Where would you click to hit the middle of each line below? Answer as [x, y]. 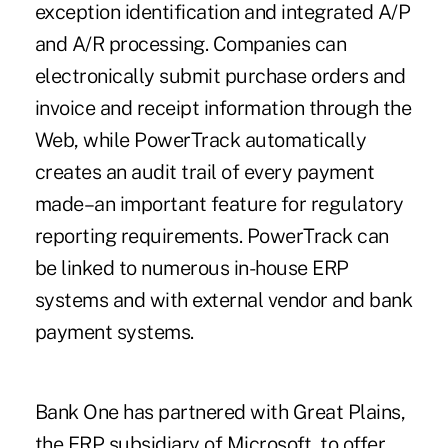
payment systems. [114, 332]
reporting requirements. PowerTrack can [211, 236]
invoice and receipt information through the [223, 108]
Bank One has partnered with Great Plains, [220, 412]
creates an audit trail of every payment [204, 172]
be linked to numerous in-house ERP [191, 268]
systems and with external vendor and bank [223, 300]
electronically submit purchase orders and [220, 76]
